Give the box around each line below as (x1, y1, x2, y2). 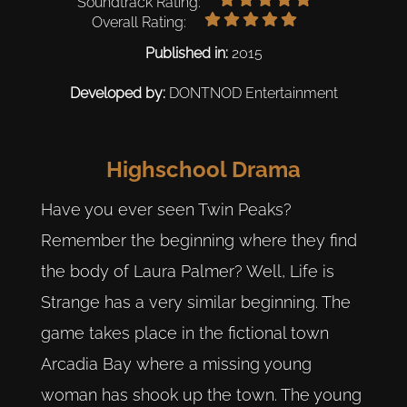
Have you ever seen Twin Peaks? (40, 200, 292, 220)
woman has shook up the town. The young (40, 385, 362, 405)
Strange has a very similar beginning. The (40, 293, 351, 313)
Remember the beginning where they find (40, 231, 357, 251)
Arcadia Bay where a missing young (40, 354, 312, 374)
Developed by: (69, 84, 169, 102)
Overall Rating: (92, 13, 186, 31)
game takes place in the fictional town (40, 323, 329, 343)
